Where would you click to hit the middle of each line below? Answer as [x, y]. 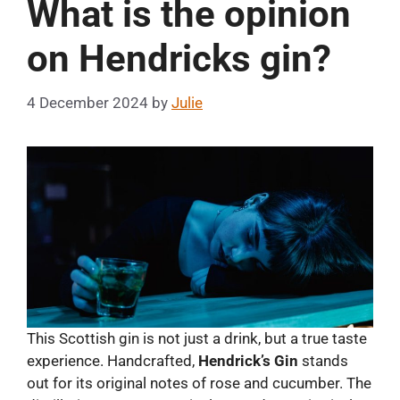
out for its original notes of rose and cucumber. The [199, 383]
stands [323, 360]
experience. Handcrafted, [112, 360]
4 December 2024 [87, 102]
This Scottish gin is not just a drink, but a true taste [197, 338]
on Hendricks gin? [179, 59]
